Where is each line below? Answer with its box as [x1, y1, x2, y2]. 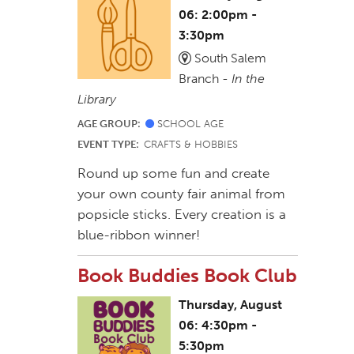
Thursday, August [179, 296, 283, 312]
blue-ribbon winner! [77, 226, 201, 243]
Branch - [179, 70, 232, 86]
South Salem [190, 50, 266, 66]
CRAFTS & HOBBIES [144, 137, 239, 150]
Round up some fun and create [77, 164, 270, 181]
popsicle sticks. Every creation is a [77, 205, 287, 222]
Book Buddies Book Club [77, 263, 298, 287]
